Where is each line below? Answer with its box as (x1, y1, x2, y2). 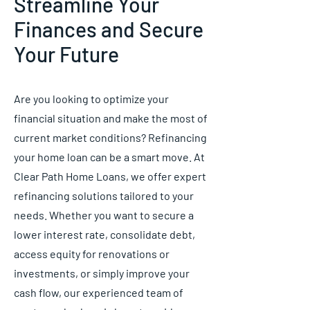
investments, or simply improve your (14, 266, 190, 280)
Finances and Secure (14, 17, 203, 42)
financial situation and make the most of (14, 111, 208, 125)
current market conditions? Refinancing (14, 131, 207, 144)
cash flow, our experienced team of (14, 286, 183, 299)
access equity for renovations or (14, 247, 170, 260)
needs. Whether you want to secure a (14, 208, 194, 221)
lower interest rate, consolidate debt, (14, 228, 195, 241)
